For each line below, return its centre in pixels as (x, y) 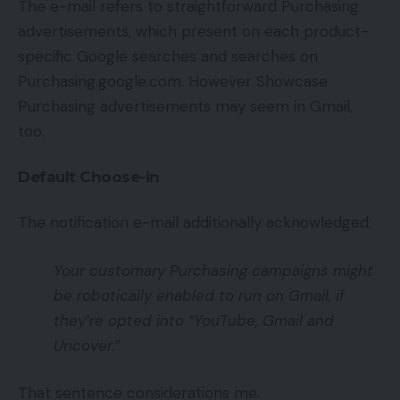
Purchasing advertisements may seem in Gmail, (185, 107)
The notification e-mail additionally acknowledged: (195, 223)
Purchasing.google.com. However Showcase (173, 82)
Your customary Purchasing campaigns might (213, 270)
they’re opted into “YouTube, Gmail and (194, 320)
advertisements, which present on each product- (193, 32)
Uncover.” (87, 345)
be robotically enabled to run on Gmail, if (199, 295)
